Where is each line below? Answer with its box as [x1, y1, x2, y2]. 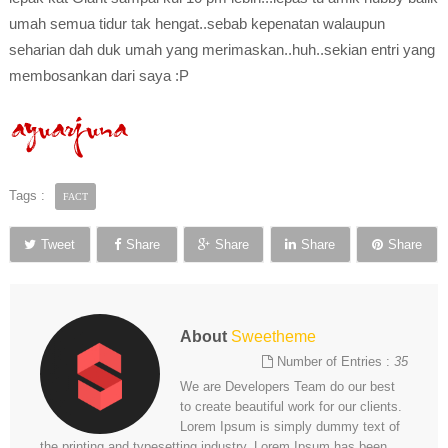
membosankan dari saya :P [8, 67, 189, 84]
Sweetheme [230, 328, 316, 345]
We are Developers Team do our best [179, 379, 395, 394]
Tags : [8, 188, 45, 203]
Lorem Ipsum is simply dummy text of [179, 419, 400, 434]
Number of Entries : [273, 354, 395, 369]
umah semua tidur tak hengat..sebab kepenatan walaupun [8, 15, 385, 32]
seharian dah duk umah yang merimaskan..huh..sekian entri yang [8, 41, 435, 58]
